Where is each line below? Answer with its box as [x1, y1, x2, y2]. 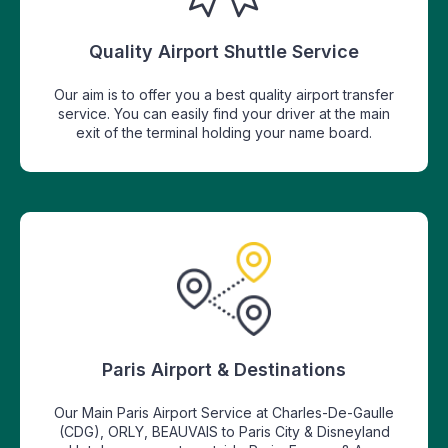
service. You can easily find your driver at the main [58, 104, 390, 122]
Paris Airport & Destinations [102, 358, 346, 380]
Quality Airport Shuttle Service [89, 40, 359, 62]
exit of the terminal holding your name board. [76, 123, 372, 141]
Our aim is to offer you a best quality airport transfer [54, 85, 394, 103]
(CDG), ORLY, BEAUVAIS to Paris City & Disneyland [58, 422, 390, 440]
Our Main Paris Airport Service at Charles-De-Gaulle [54, 403, 394, 421]
